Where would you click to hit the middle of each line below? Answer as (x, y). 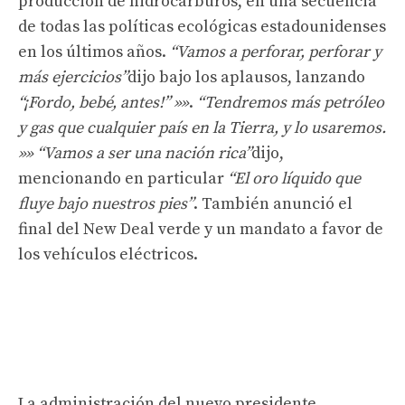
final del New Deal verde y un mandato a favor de (201, 229)
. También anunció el (273, 203)
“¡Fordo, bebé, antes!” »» (104, 102)
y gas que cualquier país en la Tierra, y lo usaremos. (202, 127)
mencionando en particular (123, 178)
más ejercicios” (73, 77)
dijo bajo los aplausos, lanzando (246, 77)
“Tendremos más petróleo (291, 102)
